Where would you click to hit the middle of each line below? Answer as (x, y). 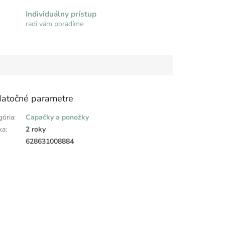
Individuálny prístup (61, 14)
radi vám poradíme (54, 24)
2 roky (36, 130)
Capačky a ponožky (58, 118)
